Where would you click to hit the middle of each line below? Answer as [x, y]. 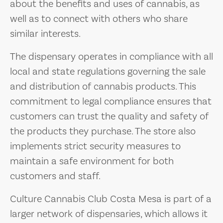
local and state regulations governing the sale [108, 72]
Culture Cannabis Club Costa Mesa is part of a [111, 199]
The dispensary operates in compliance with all [111, 57]
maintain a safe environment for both [92, 161]
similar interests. [45, 34]
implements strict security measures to [95, 146]
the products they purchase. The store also [103, 131]
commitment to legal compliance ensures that [111, 102]
